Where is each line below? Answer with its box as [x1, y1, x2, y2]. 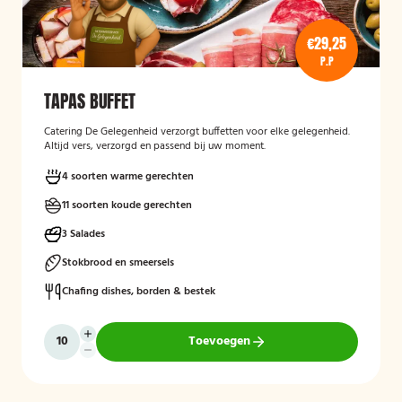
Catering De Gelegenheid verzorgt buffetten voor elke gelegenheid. [44, 123, 350, 141]
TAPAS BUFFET [44, 87, 135, 115]
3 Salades [62, 225, 105, 243]
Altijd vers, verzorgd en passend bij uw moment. [44, 137, 266, 155]
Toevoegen [188, 331, 250, 352]
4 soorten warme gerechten [62, 168, 194, 186]
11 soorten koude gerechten [62, 197, 192, 214]
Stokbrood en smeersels [62, 254, 174, 272]
